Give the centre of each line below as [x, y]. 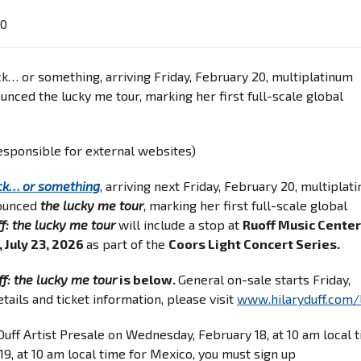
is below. [147, 279]
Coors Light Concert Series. [254, 244]
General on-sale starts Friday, [264, 279]
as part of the [127, 244]
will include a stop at [179, 224]
